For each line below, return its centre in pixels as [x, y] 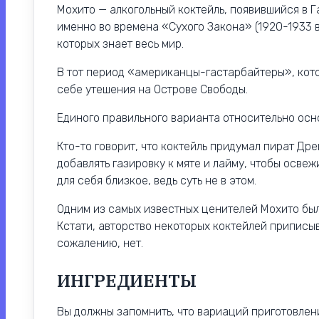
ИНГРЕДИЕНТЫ [127, 281]
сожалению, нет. [100, 244]
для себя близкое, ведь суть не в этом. [157, 181]
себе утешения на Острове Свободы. [152, 90]
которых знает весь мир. [120, 44]
